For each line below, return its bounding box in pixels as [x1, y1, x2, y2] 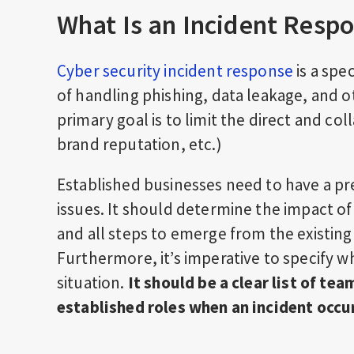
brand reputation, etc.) [57, 134, 225, 155]
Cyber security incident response [57, 60, 294, 81]
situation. [57, 272, 128, 293]
